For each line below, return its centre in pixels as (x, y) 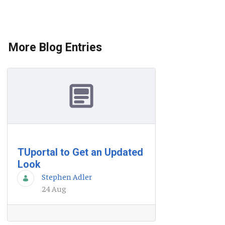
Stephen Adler (67, 177)
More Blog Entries (55, 48)
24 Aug (54, 189)
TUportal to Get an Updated (80, 152)
